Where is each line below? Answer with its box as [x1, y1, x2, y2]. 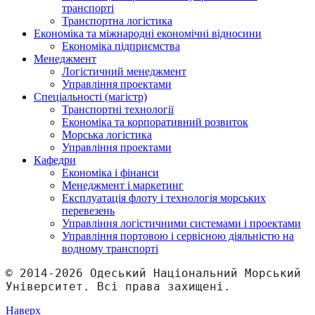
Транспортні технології [62, 103, 174, 115]
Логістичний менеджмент [62, 65, 186, 77]
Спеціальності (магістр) [34, 90, 147, 103]
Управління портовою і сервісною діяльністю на [62, 229, 294, 242]
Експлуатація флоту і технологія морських [62, 191, 266, 204]
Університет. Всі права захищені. [6, 279, 231, 293]
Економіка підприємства [62, 39, 180, 52]
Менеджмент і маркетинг [62, 179, 184, 191]
